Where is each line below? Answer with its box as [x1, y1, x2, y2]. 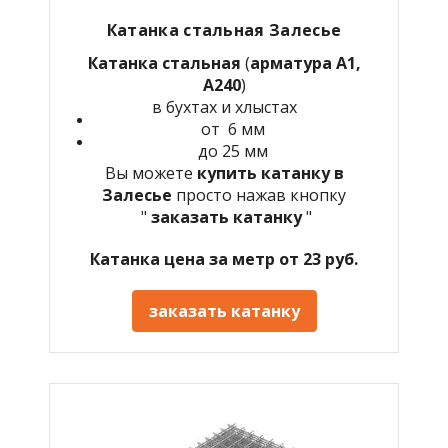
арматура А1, [249, 51, 361, 74]
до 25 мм [198, 139, 268, 162]
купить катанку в [196, 161, 344, 184]
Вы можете [104, 161, 197, 184]
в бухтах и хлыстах [151, 95, 297, 118]
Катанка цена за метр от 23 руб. [90, 247, 358, 270]
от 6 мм [201, 117, 265, 140]
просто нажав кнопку [176, 183, 346, 206]
